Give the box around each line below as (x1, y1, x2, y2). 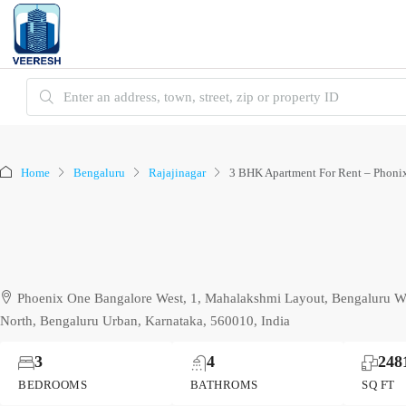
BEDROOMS (18, 378, 87, 392)
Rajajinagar (149, 166, 206, 180)
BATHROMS (189, 378, 258, 392)
